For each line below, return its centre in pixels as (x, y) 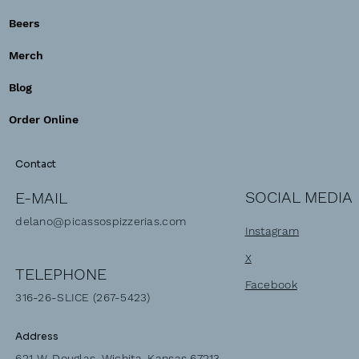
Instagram (272, 231)
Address (37, 337)
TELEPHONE (61, 274)
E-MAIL (42, 198)
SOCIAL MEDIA (298, 198)
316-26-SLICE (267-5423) (83, 298)
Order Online (44, 119)
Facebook (271, 285)
